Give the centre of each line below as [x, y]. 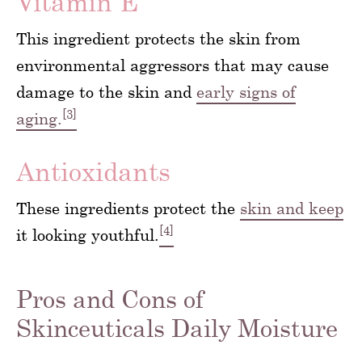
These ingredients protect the [128, 208]
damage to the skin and [106, 92]
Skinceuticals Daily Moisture [177, 328]
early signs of [246, 92]
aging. [39, 118]
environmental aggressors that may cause [173, 65]
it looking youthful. [88, 235]
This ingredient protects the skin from [158, 38]
